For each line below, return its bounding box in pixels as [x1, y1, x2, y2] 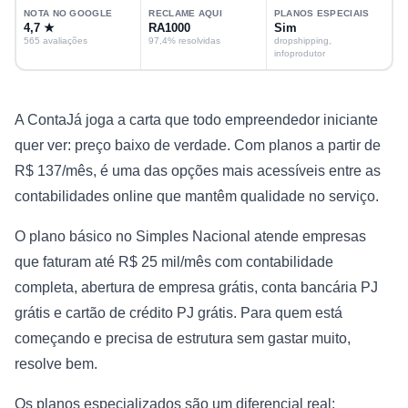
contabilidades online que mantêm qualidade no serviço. [15, 188, 379, 204]
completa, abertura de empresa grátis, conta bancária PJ [15, 279, 378, 295]
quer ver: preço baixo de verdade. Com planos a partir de [15, 137, 381, 153]
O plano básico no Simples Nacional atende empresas [15, 228, 366, 244]
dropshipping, [273, 35, 331, 46]
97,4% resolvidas [148, 35, 221, 46]
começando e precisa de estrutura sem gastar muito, [15, 330, 351, 346]
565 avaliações [24, 35, 87, 46]
